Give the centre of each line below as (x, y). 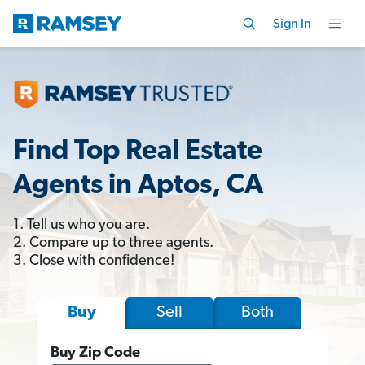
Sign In (292, 24)
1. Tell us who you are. (81, 225)
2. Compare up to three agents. (113, 243)
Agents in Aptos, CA (138, 186)
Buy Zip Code (95, 353)
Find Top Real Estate (138, 152)
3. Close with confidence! (94, 261)
